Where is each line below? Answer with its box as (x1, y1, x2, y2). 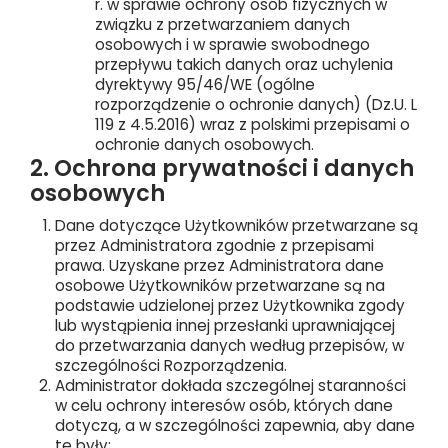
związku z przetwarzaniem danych (95, 14, 350, 35)
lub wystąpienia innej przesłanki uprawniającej (55, 315, 395, 336)
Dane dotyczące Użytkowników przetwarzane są (55, 215, 418, 236)
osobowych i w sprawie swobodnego (95, 34, 370, 55)
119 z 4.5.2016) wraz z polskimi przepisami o (95, 114, 410, 135)
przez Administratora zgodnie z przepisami (55, 235, 374, 256)
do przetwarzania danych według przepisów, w (55, 335, 404, 356)
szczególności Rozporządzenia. (55, 355, 287, 376)
